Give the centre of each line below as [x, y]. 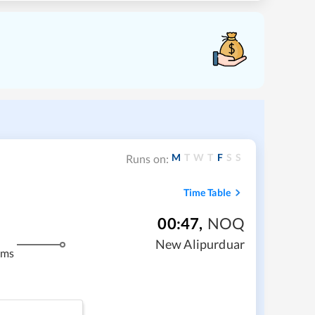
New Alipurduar [200, 244]
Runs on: [147, 159]
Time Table [207, 192]
